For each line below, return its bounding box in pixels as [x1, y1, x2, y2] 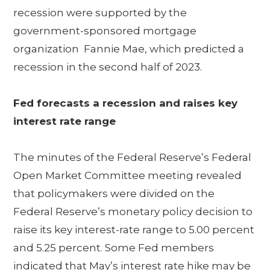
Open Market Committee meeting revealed [13, 169, 242, 181]
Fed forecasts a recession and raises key [13, 97, 238, 109]
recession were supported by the [13, 7, 187, 19]
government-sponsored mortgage [13, 25, 197, 37]
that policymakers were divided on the [13, 187, 215, 199]
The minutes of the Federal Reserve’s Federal [13, 151, 252, 163]
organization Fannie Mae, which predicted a [13, 43, 245, 55]
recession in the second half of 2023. [13, 61, 202, 73]
